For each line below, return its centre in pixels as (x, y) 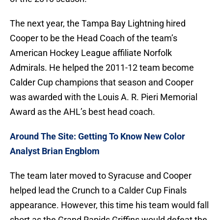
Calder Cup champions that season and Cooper (102, 82)
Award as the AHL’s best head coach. (82, 112)
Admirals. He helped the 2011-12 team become (102, 68)
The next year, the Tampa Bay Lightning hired (98, 24)
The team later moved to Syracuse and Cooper (101, 176)
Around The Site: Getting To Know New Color (97, 137)
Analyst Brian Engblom (55, 151)
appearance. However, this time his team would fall (109, 205)
